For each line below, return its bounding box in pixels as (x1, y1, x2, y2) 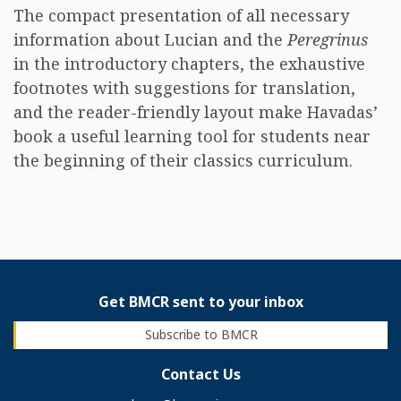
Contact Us (160, 363, 241, 384)
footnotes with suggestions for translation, (13, 77, 355, 98)
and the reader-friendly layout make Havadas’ (13, 101, 378, 123)
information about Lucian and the (13, 29, 287, 50)
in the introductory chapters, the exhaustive (13, 53, 365, 74)
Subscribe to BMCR (145, 326, 259, 344)
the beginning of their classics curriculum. (13, 149, 353, 171)
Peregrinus (287, 29, 368, 50)
